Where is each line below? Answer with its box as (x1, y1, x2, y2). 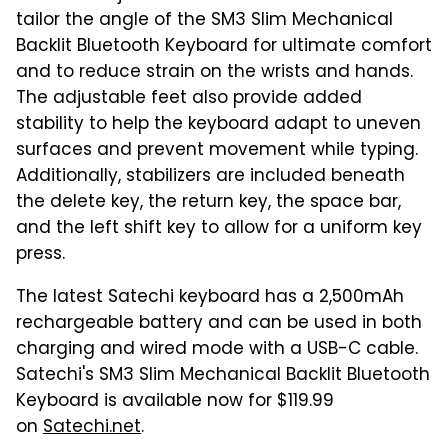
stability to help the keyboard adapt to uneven (16, 110, 421, 139)
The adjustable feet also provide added (16, 84, 362, 113)
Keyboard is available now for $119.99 (16, 387, 334, 416)
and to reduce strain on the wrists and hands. (16, 58, 413, 87)
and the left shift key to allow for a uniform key (16, 214, 422, 243)
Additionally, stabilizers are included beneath (16, 162, 405, 191)
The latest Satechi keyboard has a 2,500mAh (16, 283, 404, 312)
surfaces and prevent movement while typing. (16, 136, 418, 165)
